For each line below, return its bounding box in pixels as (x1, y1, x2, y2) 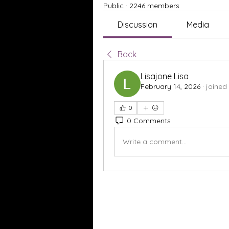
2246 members (129, 1, 179, 10)
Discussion (118, 19, 158, 30)
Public (103, 1, 124, 10)
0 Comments (127, 116, 171, 125)
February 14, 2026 (141, 82, 200, 91)
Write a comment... (123, 136, 187, 146)
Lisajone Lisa (141, 71, 189, 81)
